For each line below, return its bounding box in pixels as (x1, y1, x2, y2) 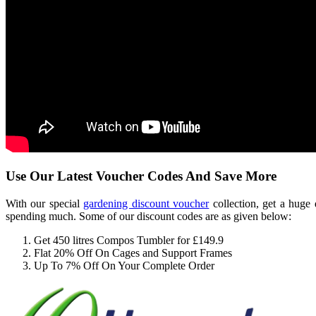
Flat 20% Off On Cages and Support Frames (34, 246, 232, 259)
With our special (6, 197, 84, 209)
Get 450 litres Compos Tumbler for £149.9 (34, 233, 224, 246)
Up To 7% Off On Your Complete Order (34, 259, 214, 272)
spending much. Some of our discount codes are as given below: (6, 209, 291, 222)
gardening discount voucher (83, 197, 209, 209)
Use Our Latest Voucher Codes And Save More (6, 168, 276, 183)
